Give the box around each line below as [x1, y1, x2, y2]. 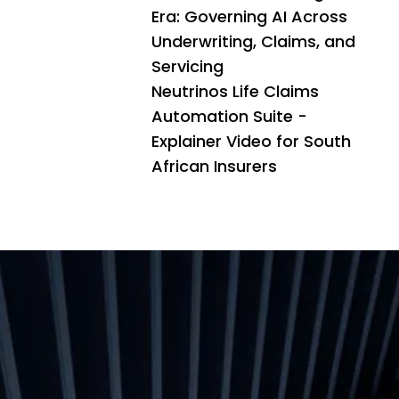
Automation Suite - [151, 105, 307, 128]
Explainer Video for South [151, 130, 351, 153]
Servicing [151, 55, 224, 78]
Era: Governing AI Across [151, 5, 347, 28]
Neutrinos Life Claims [151, 80, 319, 103]
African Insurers [151, 155, 277, 178]
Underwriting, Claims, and [151, 30, 355, 53]
